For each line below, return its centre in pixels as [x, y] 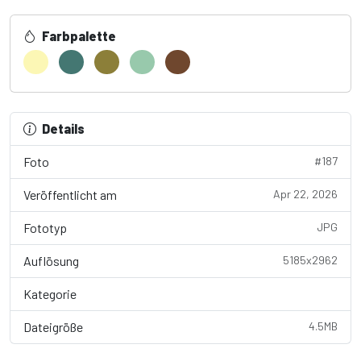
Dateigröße [53, 326]
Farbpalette [78, 35]
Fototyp [45, 227]
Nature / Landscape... [270, 293]
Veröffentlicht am [70, 194]
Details [63, 128]
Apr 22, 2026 [305, 193]
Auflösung [51, 260]
